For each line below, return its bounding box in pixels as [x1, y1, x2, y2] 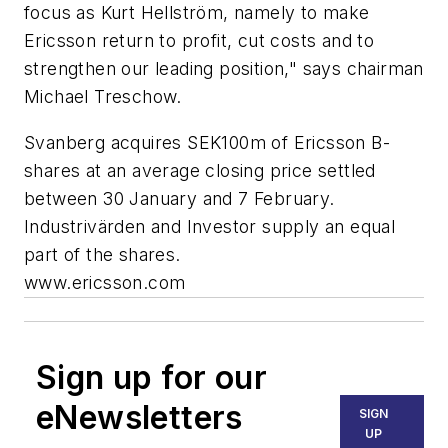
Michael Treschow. [24, 86, 182, 108]
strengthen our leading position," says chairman [24, 58, 424, 80]
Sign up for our [36, 357, 267, 397]
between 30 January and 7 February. [24, 187, 335, 209]
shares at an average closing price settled [24, 159, 376, 181]
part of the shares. [24, 243, 181, 265]
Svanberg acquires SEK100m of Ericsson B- [24, 131, 390, 153]
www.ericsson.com [24, 271, 186, 293]
